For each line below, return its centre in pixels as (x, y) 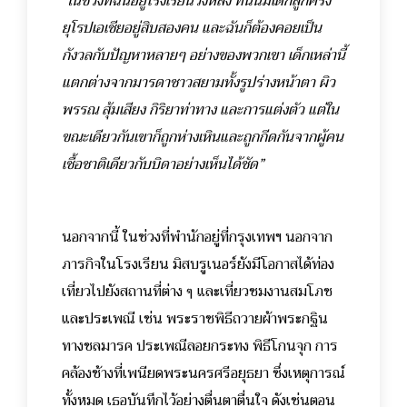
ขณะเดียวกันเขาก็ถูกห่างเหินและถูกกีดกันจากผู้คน (203, 137)
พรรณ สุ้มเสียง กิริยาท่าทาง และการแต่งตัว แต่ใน (200, 109)
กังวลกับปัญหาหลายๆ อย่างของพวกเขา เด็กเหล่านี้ (203, 55)
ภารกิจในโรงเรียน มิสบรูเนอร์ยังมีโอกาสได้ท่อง (198, 264)
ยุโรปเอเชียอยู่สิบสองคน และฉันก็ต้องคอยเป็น (192, 28)
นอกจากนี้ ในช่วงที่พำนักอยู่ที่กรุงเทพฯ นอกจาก (197, 237)
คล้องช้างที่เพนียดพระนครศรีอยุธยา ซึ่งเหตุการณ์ (203, 373)
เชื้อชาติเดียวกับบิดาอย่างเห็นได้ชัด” (163, 164)
